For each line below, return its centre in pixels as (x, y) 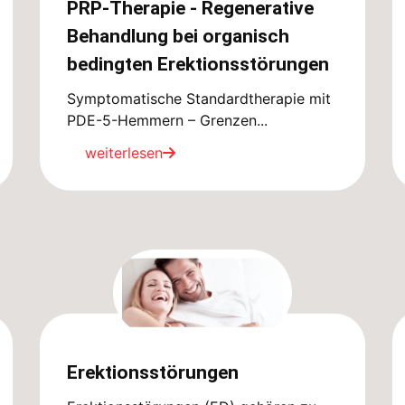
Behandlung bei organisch (178, 36)
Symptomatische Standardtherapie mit (199, 98)
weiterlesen (124, 152)
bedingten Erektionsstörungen (198, 64)
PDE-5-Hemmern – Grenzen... (167, 120)
